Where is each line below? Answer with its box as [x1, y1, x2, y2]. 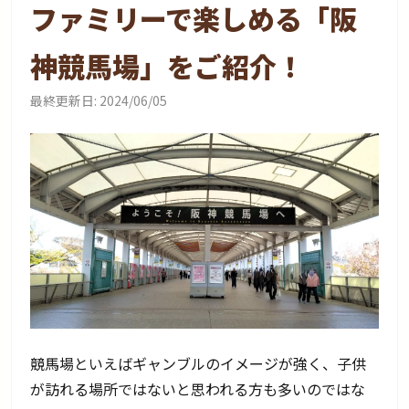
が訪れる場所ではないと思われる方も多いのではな [30, 378, 366, 401]
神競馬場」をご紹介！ [30, 45, 305, 86]
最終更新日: [30, 90, 98, 110]
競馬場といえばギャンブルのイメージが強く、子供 [30, 352, 367, 375]
